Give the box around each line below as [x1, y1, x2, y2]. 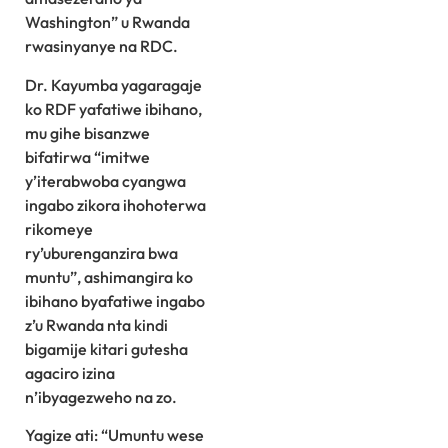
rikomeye [25, 218, 93, 239]
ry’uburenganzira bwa [25, 242, 178, 263]
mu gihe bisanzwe [25, 122, 150, 143]
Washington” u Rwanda [25, 12, 190, 33]
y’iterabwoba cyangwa [25, 170, 186, 191]
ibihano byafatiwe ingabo [25, 290, 205, 311]
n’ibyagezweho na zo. [25, 386, 177, 407]
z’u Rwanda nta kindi [25, 314, 168, 335]
